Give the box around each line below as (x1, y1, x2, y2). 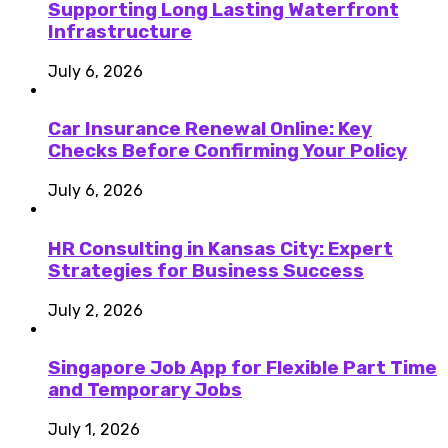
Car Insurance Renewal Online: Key (48, 118, 372, 141)
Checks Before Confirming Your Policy (48, 140, 407, 163)
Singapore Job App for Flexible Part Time (48, 357, 437, 380)
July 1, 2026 (48, 419, 140, 439)
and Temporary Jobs (48, 379, 242, 402)
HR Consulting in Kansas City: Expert (48, 237, 393, 260)
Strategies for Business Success (48, 259, 364, 282)
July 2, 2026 (48, 300, 143, 320)
